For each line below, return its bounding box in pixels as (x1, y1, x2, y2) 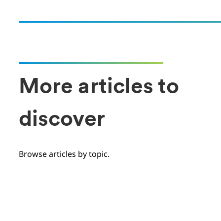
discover (19, 110, 105, 131)
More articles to (19, 77, 180, 99)
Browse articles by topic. (19, 148, 110, 159)
